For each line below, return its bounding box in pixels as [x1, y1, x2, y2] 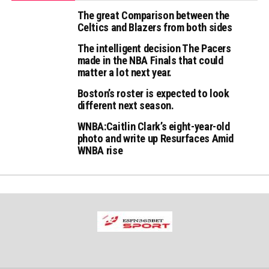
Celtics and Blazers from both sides [77, 21, 232, 34]
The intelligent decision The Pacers [77, 42, 231, 55]
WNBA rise [77, 144, 123, 157]
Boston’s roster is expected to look [77, 87, 229, 100]
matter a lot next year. [77, 66, 172, 79]
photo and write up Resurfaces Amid [77, 132, 234, 145]
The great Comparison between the [77, 9, 229, 22]
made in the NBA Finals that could [77, 54, 223, 67]
